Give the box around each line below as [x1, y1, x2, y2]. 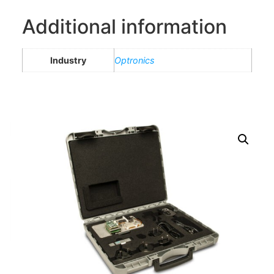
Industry [50, 55, 86, 66]
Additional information [22, 15, 227, 39]
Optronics [114, 55, 155, 66]
